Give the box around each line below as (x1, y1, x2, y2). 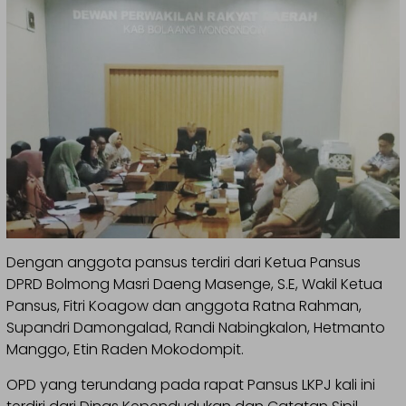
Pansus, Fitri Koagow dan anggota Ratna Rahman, (6, 295, 362, 317)
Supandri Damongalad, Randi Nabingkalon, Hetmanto (6, 317, 385, 339)
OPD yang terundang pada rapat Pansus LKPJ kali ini (6, 374, 375, 396)
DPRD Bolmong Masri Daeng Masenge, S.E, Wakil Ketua (6, 274, 382, 295)
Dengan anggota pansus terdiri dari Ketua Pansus (6, 252, 361, 274)
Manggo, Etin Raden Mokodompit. (6, 339, 244, 361)
